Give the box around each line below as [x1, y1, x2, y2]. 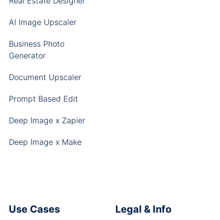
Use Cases [8, 203, 60, 215]
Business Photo [8, 39, 64, 49]
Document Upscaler [8, 72, 82, 82]
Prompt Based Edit [8, 94, 78, 104]
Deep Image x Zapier [8, 115, 85, 125]
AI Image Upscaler [8, 17, 77, 27]
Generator [8, 51, 46, 60]
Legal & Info [115, 203, 171, 215]
